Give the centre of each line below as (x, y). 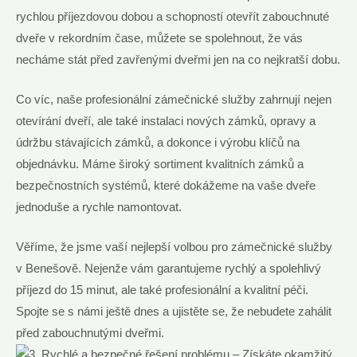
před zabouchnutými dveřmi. (90, 333)
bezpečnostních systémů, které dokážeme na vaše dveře (166, 186)
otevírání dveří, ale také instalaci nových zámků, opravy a (166, 122)
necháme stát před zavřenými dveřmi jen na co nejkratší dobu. (178, 59)
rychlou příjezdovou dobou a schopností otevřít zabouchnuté (173, 16)
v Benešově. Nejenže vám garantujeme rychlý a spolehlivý (169, 269)
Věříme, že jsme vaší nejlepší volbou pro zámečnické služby (174, 247)
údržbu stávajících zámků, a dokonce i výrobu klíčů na (158, 143)
